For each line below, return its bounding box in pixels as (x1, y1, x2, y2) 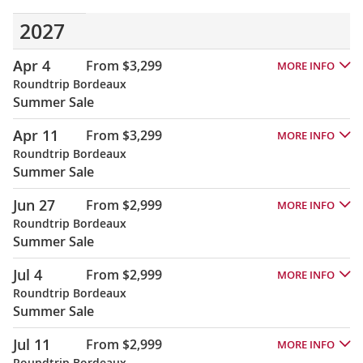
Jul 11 (13, 334, 50, 354)
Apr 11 (13, 125, 58, 145)
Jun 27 (13, 194, 55, 215)
